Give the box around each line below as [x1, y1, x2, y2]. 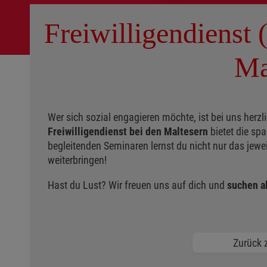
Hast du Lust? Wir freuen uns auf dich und [48, 179, 225, 191]
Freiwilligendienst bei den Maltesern [48, 125, 208, 138]
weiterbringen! [48, 154, 107, 166]
